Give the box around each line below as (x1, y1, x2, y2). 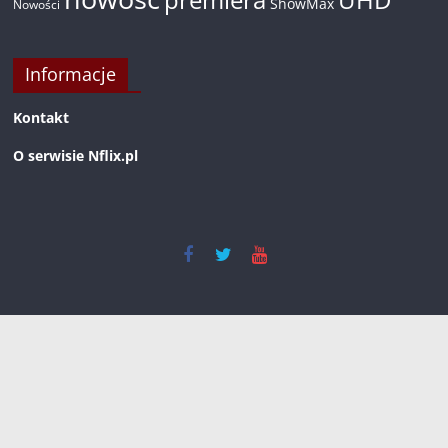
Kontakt (13, 108, 70, 127)
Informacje (25, 62, 117, 86)
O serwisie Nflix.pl (13, 146, 139, 165)
